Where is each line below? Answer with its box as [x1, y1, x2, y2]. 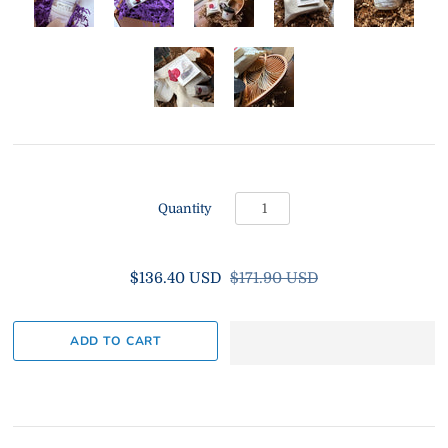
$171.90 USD [230, 269, 318, 288]
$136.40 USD [130, 269, 221, 288]
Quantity [158, 201, 212, 217]
